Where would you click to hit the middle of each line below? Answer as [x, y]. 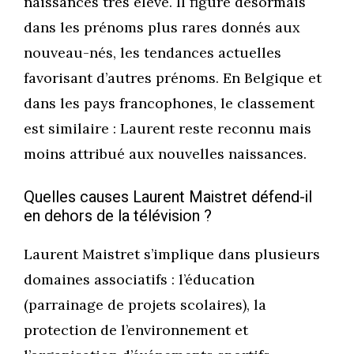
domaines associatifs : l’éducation [139, 280]
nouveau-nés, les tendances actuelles [153, 53]
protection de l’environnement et [136, 330]
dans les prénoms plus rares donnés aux [162, 28]
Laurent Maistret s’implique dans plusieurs [172, 254]
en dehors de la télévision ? [118, 217]
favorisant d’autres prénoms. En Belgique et [173, 78]
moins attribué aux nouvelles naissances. [165, 154]
